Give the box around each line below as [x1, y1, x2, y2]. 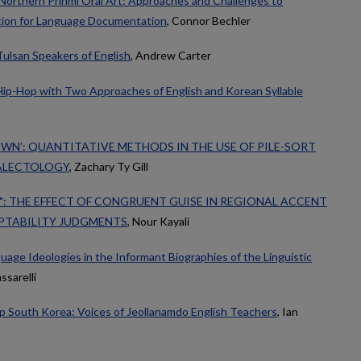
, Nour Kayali [127, 214, 189, 229]
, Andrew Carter [131, 48, 211, 63]
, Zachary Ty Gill [69, 159, 148, 173]
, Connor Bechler [167, 13, 251, 27]
